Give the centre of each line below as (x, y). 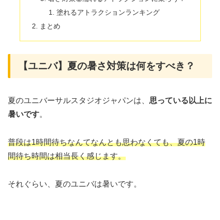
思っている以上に (181, 101)
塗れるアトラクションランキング (108, 13)
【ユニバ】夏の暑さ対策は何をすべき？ (107, 66)
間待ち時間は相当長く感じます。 (67, 156)
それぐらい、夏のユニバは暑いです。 (75, 184)
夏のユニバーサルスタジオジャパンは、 (79, 101)
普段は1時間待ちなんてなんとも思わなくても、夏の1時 (107, 142)
